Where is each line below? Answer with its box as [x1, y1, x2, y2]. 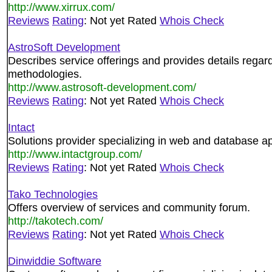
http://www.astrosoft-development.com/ [8, 81, 196, 93]
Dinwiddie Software [8, 254, 101, 267]
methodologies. [8, 67, 82, 80]
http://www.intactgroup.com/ [8, 148, 142, 160]
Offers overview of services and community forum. [8, 201, 250, 214]
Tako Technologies [8, 188, 98, 200]
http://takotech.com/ [8, 214, 103, 227]
